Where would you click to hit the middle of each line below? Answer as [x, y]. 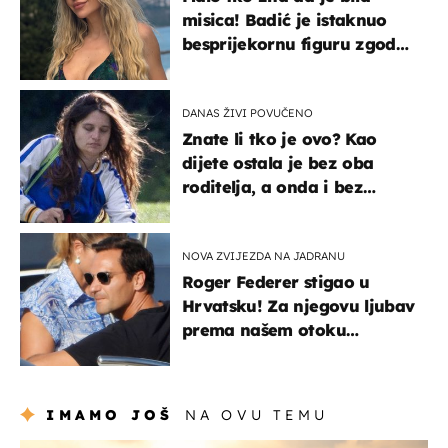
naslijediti [222, 234]
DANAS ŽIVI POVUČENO [247, 112]
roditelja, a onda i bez [272, 186]
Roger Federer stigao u [276, 281]
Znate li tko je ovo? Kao [279, 138]
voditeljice [224, 67]
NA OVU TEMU [256, 414]
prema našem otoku [264, 329]
